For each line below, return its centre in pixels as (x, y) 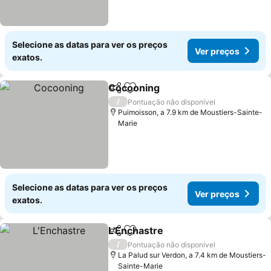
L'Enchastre (136, 230)
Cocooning (134, 88)
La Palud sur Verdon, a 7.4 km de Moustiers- (192, 255)
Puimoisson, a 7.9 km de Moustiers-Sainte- (191, 112)
